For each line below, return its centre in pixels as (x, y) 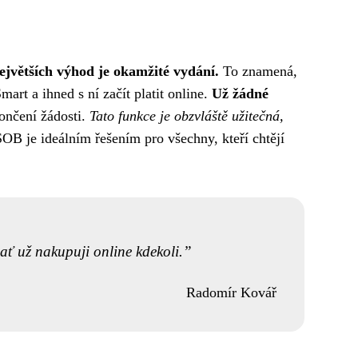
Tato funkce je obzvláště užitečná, (187, 115)
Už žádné (240, 93)
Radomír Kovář (231, 293)
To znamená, (258, 71)
